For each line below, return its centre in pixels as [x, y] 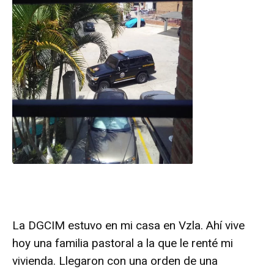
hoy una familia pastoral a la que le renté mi [123, 243]
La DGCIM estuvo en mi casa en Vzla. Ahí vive [128, 226]
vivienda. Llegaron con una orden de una [115, 261]
